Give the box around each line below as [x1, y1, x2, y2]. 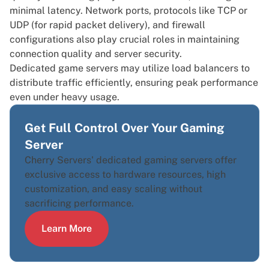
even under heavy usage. [10, 91, 119, 103]
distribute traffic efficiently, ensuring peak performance [10, 77, 258, 89]
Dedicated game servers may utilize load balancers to [10, 62, 250, 74]
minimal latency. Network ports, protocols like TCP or [10, 5, 247, 17]
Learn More [41, 223, 92, 235]
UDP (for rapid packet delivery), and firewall [10, 19, 205, 31]
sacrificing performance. [25, 198, 134, 210]
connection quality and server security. [10, 48, 182, 60]
